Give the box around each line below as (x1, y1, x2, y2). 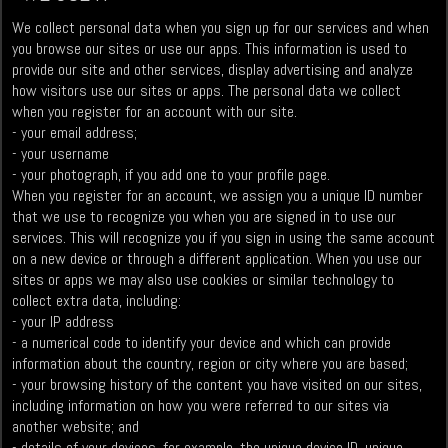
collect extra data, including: (12, 290, 182, 312)
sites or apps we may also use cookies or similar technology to (12, 269, 395, 291)
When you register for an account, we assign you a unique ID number (12, 185, 424, 207)
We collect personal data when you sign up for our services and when (12, 17, 430, 39)
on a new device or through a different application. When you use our (12, 248, 423, 270)
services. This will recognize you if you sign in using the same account (12, 227, 436, 249)
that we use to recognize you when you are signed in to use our (12, 206, 397, 228)
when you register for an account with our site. (12, 101, 298, 123)
